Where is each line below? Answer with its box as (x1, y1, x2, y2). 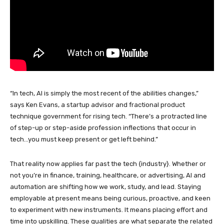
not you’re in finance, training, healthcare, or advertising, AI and (10, 171, 205, 179)
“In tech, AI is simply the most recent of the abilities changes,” (10, 89, 198, 97)
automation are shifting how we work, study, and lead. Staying (10, 182, 201, 190)
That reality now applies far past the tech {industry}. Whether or (10, 159, 206, 167)
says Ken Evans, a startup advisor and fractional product (10, 100, 185, 108)
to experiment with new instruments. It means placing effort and (10, 205, 207, 213)
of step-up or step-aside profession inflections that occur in (10, 123, 196, 131)
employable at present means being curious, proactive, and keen (10, 194, 210, 202)
